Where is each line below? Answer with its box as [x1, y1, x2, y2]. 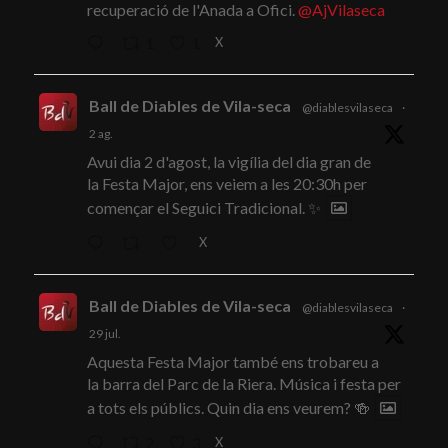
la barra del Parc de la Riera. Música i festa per [86, 374, 401, 394]
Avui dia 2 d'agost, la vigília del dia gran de [86, 152, 371, 172]
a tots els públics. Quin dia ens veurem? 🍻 [86, 398, 370, 418]
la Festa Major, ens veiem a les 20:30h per [86, 174, 367, 194]
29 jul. [88, 326, 121, 342]
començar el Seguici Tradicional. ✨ [86, 198, 321, 218]
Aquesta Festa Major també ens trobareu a [86, 352, 379, 372]
